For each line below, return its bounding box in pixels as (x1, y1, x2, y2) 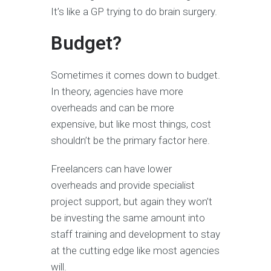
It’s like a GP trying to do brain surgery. (51, 5, 217, 18)
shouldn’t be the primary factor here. (51, 134, 210, 147)
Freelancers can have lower (51, 163, 172, 175)
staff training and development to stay (51, 228, 220, 241)
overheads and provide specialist (51, 179, 195, 192)
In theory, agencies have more (51, 85, 183, 98)
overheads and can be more (51, 102, 174, 114)
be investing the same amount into (51, 212, 205, 224)
